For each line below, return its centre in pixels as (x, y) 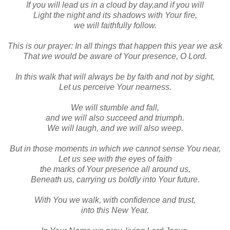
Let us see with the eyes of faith (115, 159)
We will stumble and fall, (115, 107)
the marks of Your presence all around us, (115, 169)
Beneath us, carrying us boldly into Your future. (115, 179)
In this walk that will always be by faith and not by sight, (115, 76)
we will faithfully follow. (115, 25)
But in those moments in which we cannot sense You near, (115, 148)
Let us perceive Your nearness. (115, 87)
